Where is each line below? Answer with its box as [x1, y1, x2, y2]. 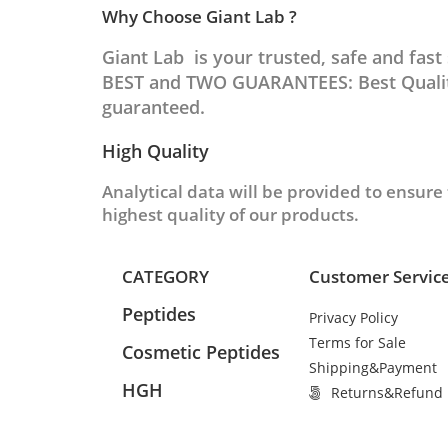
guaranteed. [102, 95, 205, 119]
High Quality [102, 139, 209, 163]
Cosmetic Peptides [122, 340, 280, 364]
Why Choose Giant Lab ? [102, 5, 297, 28]
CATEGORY [122, 265, 209, 288]
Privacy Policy [308, 308, 398, 327]
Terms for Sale [308, 333, 406, 352]
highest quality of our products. [102, 203, 359, 226]
